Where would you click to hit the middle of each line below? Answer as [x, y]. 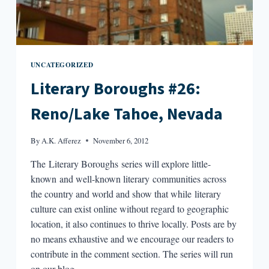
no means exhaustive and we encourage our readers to [132, 239]
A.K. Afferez [62, 141]
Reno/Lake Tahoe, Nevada [126, 114]
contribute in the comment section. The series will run [131, 254]
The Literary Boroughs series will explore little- [120, 164]
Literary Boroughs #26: [115, 89]
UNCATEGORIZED [62, 65]
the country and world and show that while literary [125, 194]
